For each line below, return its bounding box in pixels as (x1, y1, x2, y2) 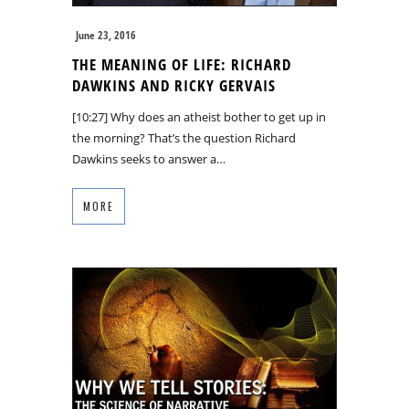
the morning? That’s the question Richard (72, 129, 296, 146)
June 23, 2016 (76, 26, 136, 43)
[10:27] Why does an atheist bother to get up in (72, 108, 326, 125)
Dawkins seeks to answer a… (72, 150, 225, 167)
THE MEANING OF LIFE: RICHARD (72, 53, 291, 75)
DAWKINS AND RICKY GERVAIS (72, 74, 276, 96)
